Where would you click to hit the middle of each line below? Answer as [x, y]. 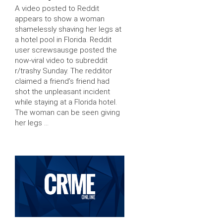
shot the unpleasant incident [62, 91]
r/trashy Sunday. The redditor [63, 71]
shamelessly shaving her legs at [68, 29]
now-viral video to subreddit [61, 60]
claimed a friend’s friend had [62, 81]
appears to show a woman [60, 19]
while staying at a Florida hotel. [66, 102]
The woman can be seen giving [67, 112]
